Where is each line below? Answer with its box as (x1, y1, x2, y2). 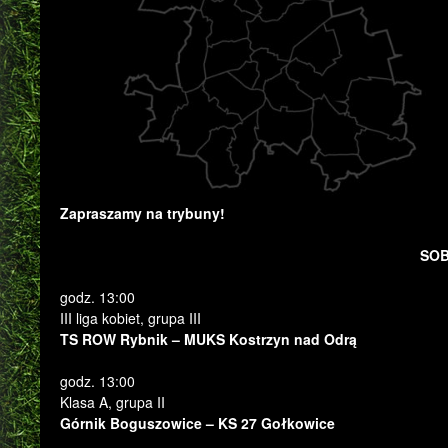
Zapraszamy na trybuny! (60, 203, 225, 223)
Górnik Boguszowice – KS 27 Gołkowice (60, 413, 335, 433)
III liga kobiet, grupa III (60, 308, 201, 328)
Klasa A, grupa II (60, 392, 165, 412)
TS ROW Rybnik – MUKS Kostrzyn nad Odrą (60, 329, 357, 349)
